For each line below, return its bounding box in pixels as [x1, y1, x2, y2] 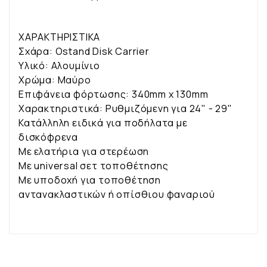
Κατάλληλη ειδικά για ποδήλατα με [18, 116, 188, 129]
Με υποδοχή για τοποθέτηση [18, 173, 161, 187]
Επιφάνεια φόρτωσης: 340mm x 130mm [18, 87, 209, 101]
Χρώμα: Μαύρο [18, 73, 91, 86]
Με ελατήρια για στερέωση [18, 144, 150, 158]
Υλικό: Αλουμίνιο [18, 58, 100, 72]
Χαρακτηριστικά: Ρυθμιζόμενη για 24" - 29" [18, 101, 232, 115]
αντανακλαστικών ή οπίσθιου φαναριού [18, 187, 216, 201]
